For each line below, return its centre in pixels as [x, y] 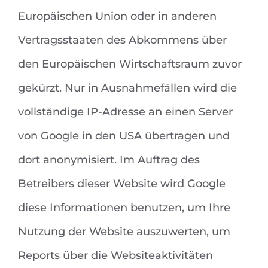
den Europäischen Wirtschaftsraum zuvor [130, 64]
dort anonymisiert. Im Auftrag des [109, 160]
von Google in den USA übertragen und [124, 136]
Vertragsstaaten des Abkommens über [122, 40]
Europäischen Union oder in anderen [117, 16]
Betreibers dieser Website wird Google [122, 184]
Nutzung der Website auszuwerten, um [124, 232]
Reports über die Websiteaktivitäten [115, 256]
